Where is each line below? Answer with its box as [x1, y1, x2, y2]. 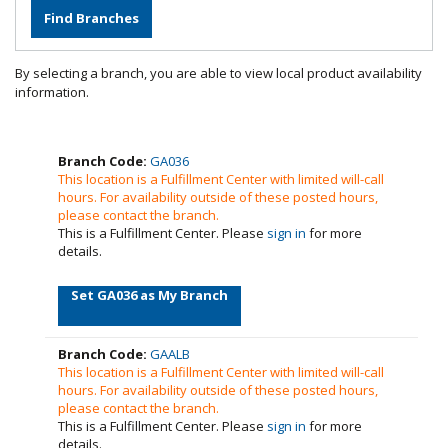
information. [15, 83, 89, 101]
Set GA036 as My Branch [71, 285, 228, 304]
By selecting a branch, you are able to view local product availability [15, 64, 422, 82]
